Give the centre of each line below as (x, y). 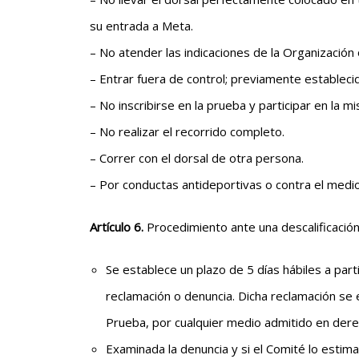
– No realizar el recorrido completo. (187, 131)
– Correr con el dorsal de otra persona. (197, 158)
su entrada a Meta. (141, 26)
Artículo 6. (118, 227)
